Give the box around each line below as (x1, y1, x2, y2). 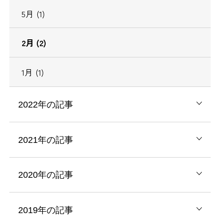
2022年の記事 (18, 99, 73, 110)
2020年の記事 (18, 169, 73, 180)
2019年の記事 (18, 205, 73, 216)
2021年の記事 (18, 134, 73, 145)
